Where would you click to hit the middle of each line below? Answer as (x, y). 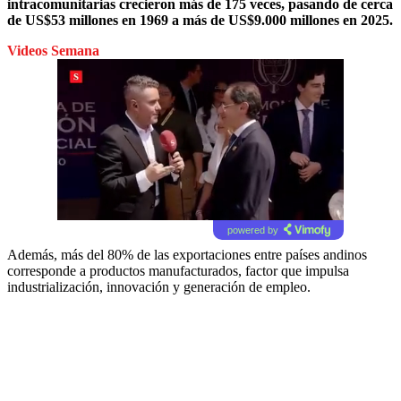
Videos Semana (53, 50)
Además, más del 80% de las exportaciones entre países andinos (187, 254)
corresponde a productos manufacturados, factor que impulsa (178, 270)
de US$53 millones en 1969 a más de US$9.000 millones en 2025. (200, 20)
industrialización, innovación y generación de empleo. (159, 286)
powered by (252, 230)
